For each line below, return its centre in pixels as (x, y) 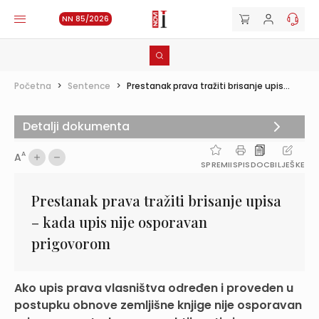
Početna (33, 86)
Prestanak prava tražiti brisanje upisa (156, 200)
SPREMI (216, 164)
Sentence (89, 86)
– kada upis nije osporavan (119, 222)
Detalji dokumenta (76, 126)
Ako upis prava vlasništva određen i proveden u (154, 288)
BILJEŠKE (287, 164)
